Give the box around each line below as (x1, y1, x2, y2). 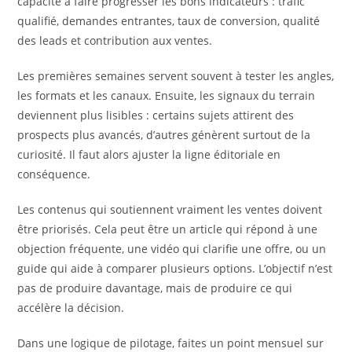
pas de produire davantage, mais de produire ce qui (17, 280, 293, 295)
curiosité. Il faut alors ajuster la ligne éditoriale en (17, 146, 281, 162)
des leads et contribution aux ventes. (17, 32, 213, 48)
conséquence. (17, 166, 91, 181)
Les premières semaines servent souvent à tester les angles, (17, 68, 335, 83)
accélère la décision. (17, 299, 125, 315)
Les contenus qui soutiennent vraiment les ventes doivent (17, 201, 323, 217)
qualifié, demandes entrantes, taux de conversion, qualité (17, 13, 321, 28)
